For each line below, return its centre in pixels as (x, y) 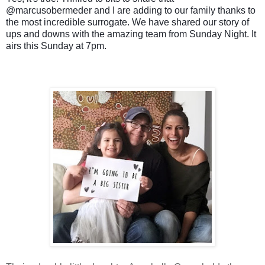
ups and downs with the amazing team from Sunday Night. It (131, 34)
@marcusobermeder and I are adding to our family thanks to (131, 10)
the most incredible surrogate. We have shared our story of (127, 22)
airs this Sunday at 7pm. (57, 46)
